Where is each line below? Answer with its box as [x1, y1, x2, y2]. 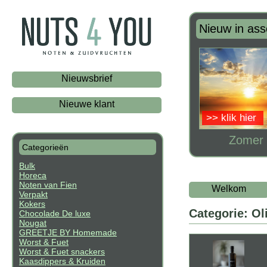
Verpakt [19, 190, 48, 200]
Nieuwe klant [59, 99, 114, 110]
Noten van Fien [19, 180, 77, 190]
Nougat [19, 218, 46, 228]
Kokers [19, 199, 45, 209]
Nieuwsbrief [61, 73, 112, 84]
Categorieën [22, 142, 69, 153]
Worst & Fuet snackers [19, 247, 105, 257]
